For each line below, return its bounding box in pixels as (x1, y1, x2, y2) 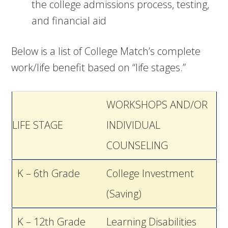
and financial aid (32, 14, 107, 27)
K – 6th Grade (12, 166, 80, 180)
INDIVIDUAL (106, 118, 160, 132)
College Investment (106, 166, 194, 180)
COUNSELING (106, 138, 168, 152)
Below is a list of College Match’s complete (11, 44, 201, 58)
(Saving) (106, 187, 141, 201)
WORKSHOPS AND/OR (106, 98, 208, 111)
